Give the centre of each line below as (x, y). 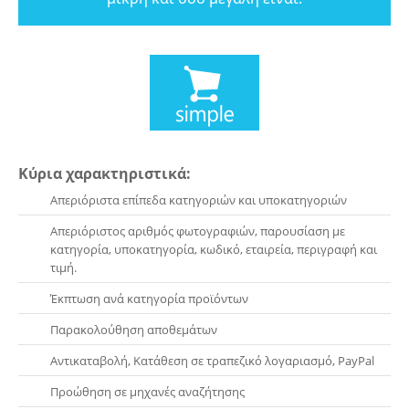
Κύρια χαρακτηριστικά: (105, 174)
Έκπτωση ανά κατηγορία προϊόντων (149, 299)
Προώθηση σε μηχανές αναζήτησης (147, 392)
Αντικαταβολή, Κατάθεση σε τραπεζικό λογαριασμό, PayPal (212, 361)
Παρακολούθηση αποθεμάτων (134, 330)
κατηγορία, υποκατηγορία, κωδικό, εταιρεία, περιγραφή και (214, 250)
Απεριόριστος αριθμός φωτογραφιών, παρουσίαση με (198, 231)
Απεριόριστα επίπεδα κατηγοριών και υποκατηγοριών (199, 200)
